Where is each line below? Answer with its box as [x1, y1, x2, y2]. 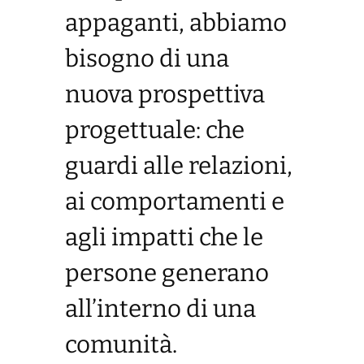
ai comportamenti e [65, 187, 284, 217]
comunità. [65, 330, 177, 360]
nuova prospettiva [65, 80, 265, 110]
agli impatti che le [65, 223, 263, 253]
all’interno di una [65, 294, 256, 324]
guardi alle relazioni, [65, 151, 292, 181]
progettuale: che [65, 115, 245, 145]
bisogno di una [65, 44, 229, 74]
